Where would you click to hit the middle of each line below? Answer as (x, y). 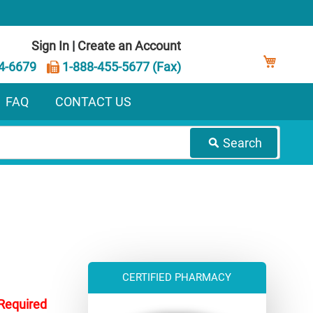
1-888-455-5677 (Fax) (121, 66)
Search (242, 143)
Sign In (51, 46)
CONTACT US (93, 101)
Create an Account (130, 46)
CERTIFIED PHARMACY (177, 277)
